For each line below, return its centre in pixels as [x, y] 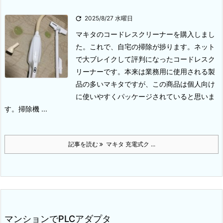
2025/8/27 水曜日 [109, 18]
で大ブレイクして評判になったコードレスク [145, 59]
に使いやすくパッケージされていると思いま [145, 97]
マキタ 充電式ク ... [129, 144]
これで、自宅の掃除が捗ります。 [142, 47]
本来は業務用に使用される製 [170, 72]
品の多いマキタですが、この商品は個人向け [145, 84]
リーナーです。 [100, 72]
